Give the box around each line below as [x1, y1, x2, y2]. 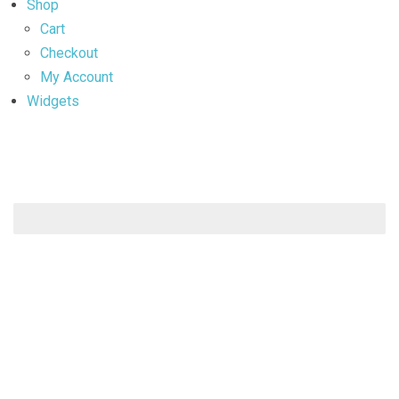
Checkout [40, 44, 98, 61]
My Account [40, 68, 113, 85]
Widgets [27, 92, 79, 110]
